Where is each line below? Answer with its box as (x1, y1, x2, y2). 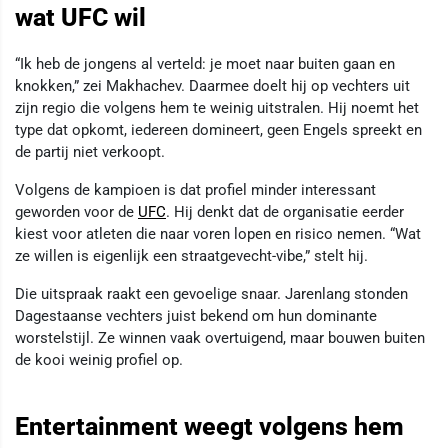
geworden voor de (15, 202, 138, 221)
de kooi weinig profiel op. (15, 350, 183, 369)
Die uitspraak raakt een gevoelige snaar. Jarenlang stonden (15, 284, 408, 303)
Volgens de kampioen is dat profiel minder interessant (15, 180, 376, 199)
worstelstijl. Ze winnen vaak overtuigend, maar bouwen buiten (15, 328, 425, 347)
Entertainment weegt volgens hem (15, 411, 404, 441)
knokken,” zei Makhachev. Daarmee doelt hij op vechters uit (15, 76, 410, 95)
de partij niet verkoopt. (15, 142, 165, 161)
